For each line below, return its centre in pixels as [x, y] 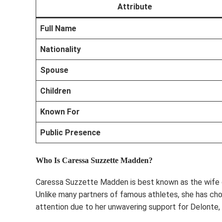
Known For [60, 111]
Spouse [54, 70]
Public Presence [70, 132]
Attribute [135, 6]
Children [55, 91]
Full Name [58, 28]
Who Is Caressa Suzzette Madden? [94, 160]
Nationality [60, 49]
